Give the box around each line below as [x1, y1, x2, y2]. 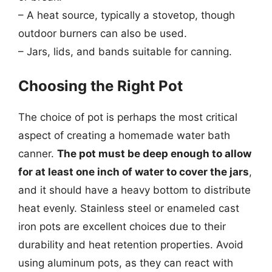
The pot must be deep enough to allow [57, 148, 251, 160]
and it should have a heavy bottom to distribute [18, 184, 251, 196]
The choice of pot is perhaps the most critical [18, 111, 237, 123]
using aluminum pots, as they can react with [18, 257, 233, 269]
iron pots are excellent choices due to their [18, 220, 226, 233]
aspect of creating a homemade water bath [18, 129, 230, 141]
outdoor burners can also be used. [18, 27, 187, 39]
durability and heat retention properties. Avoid [18, 239, 243, 251]
